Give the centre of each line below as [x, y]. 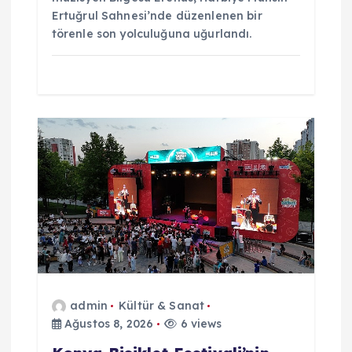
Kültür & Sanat [162, 305]
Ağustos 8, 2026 [107, 323]
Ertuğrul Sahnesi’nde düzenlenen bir [157, 16]
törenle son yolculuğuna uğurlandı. [152, 34]
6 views [200, 323]
